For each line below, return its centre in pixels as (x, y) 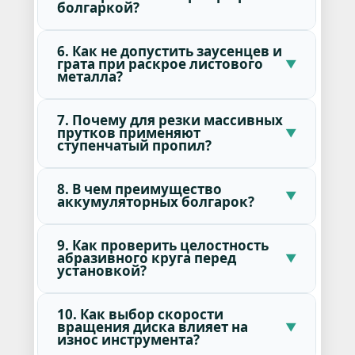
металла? (90, 76)
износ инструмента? (128, 339)
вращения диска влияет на (152, 326)
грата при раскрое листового (160, 63)
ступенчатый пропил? (134, 145)
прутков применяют (128, 132)
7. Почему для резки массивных (170, 120)
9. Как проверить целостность (162, 245)
